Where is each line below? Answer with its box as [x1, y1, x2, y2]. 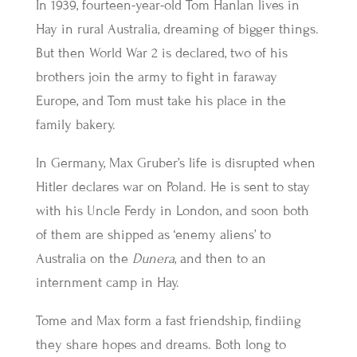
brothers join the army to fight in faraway [35, 68, 277, 85]
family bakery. [35, 116, 116, 133]
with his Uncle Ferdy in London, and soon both [35, 202, 309, 219]
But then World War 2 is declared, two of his [35, 44, 288, 61]
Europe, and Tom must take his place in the [35, 92, 286, 109]
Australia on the [35, 249, 132, 267]
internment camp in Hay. [35, 273, 179, 291]
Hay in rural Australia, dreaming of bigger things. [35, 20, 319, 37]
